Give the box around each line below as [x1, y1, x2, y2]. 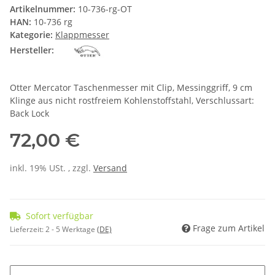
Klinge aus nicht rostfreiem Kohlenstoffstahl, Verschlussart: [10, 95, 254, 107]
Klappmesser [55, 29, 109, 41]
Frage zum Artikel [193, 222, 265, 234]
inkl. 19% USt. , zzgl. [10, 162, 93, 174]
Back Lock [10, 107, 49, 120]
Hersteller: [10, 44, 54, 56]
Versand [93, 162, 127, 174]
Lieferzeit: [10, 224, 45, 235]
